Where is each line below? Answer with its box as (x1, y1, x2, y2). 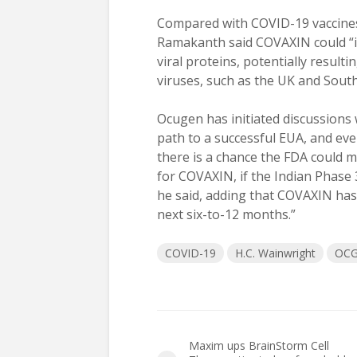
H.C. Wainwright (235, 245, 316, 261)
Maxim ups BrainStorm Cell (189, 338, 329, 353)
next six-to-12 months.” (157, 206, 296, 223)
